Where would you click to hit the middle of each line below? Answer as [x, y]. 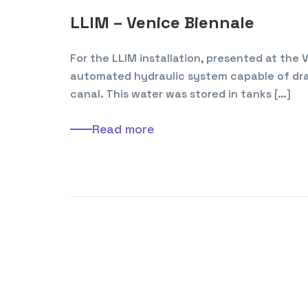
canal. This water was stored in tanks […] [180, 93]
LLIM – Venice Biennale [162, 22]
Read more [123, 129]
